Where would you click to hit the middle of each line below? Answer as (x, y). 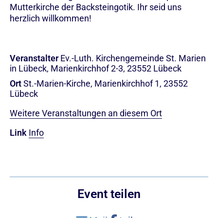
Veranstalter (34, 58)
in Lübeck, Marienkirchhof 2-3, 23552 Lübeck (96, 68)
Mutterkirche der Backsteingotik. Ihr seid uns (96, 7)
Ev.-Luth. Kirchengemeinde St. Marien (133, 58)
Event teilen (109, 194)
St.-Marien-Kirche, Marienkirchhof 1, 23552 (106, 83)
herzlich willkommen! (51, 18)
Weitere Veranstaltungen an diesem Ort (86, 113)
